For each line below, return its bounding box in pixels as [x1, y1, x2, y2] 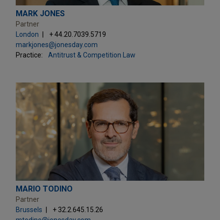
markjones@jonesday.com [16, 40, 98, 49]
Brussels [16, 205, 42, 214]
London [16, 30, 39, 38]
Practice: [16, 51, 43, 59]
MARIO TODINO [16, 184, 73, 193]
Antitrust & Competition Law [48, 51, 136, 59]
